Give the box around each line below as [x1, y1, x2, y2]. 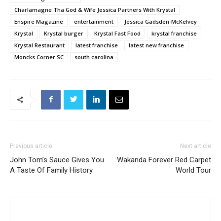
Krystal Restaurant [14, 41, 65, 49]
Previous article [10, 142, 52, 149]
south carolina [74, 53, 113, 61]
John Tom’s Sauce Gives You [10, 155, 104, 164]
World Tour [176, 165, 211, 175]
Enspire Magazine [14, 17, 63, 25]
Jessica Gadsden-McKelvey [124, 17, 197, 25]
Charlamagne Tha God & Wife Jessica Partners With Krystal [14, 5, 175, 13]
